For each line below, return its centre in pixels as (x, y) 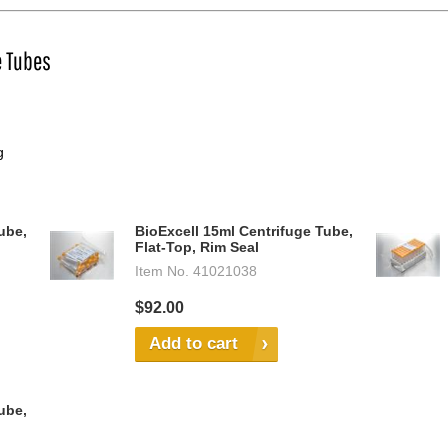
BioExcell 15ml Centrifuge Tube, (244, 231)
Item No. (162, 271)
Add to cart (193, 344)
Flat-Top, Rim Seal (197, 247)
